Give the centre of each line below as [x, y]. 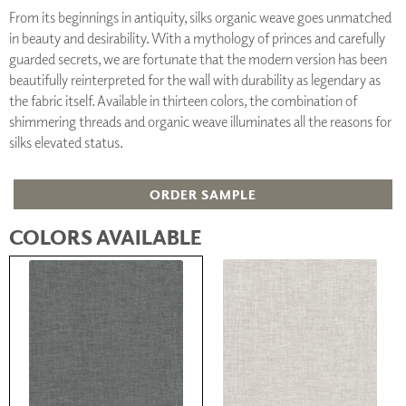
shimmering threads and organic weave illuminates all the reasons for [200, 121]
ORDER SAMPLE [203, 194]
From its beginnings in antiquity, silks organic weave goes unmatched [200, 17]
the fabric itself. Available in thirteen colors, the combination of [183, 100]
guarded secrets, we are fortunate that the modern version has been [198, 58]
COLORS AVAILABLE [106, 236]
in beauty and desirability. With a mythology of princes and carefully [197, 38]
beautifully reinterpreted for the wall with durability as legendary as [195, 79]
